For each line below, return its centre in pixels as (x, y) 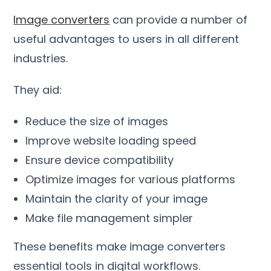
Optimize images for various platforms (131, 179)
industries (40, 58)
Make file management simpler (109, 218)
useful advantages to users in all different (126, 39)
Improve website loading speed (111, 140)
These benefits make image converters (120, 246)
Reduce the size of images (97, 121)
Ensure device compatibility (100, 160)
